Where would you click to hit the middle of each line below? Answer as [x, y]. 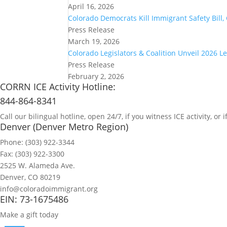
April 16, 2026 [91, 6]
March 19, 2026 [94, 41]
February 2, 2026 [96, 76]
